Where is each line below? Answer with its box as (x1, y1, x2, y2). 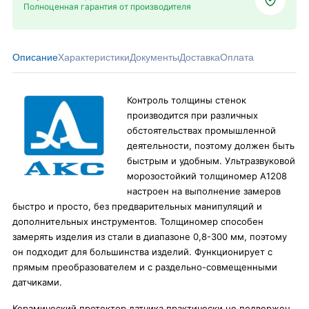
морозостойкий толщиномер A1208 (127, 170, 287, 181)
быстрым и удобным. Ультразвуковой (127, 155, 295, 166)
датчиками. (12, 277, 62, 288)
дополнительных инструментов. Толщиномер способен (12, 216, 263, 227)
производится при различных (127, 110, 258, 121)
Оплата (220, 52, 254, 63)
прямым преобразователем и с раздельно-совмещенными (12, 261, 277, 272)
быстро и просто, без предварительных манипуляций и (12, 201, 262, 212)
